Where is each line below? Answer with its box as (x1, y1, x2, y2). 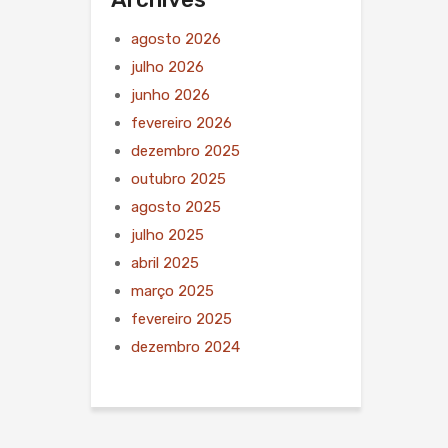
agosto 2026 (131, 29, 221, 48)
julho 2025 (131, 225, 204, 244)
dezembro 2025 (131, 141, 240, 160)
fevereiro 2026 (131, 113, 232, 132)
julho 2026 (131, 57, 204, 76)
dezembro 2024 (131, 337, 240, 356)
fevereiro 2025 (131, 309, 232, 328)
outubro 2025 (131, 169, 226, 188)
